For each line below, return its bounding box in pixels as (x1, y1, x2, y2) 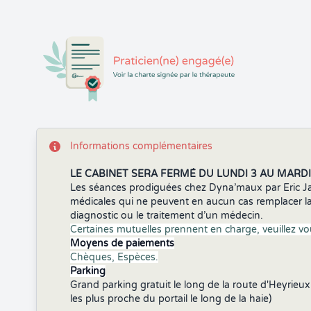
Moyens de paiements (70, 237, 174, 249)
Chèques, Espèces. (70, 251, 158, 263)
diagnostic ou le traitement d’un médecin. (70, 210, 263, 221)
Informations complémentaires (70, 140, 212, 152)
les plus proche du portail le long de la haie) (70, 293, 271, 305)
